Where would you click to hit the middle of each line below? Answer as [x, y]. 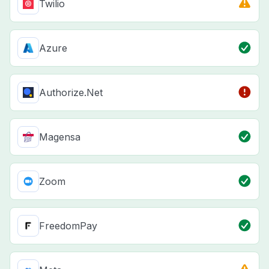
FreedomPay [68, 226]
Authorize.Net [71, 93]
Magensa [60, 137]
